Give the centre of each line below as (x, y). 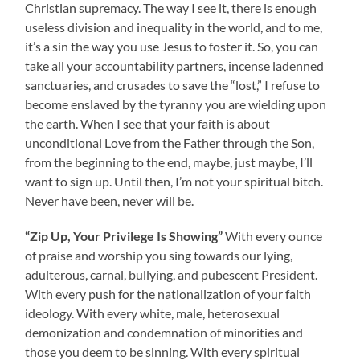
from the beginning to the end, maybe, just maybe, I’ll (169, 162)
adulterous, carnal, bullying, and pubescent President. (172, 275)
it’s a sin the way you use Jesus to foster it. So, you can (172, 47)
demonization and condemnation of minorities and (164, 333)
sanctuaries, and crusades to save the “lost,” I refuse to (173, 85)
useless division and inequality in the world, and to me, (174, 27)
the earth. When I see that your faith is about (148, 124)
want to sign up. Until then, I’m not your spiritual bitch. (174, 182)
